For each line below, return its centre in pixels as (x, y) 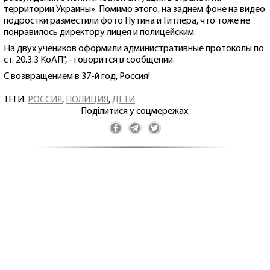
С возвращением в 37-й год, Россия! (77, 76)
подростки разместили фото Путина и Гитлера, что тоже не (127, 21)
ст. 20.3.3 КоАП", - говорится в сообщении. (89, 60)
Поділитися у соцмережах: (135, 111)
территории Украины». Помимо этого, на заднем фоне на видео (134, 9)
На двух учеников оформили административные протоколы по (134, 49)
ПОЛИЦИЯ (87, 100)
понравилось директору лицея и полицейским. (100, 32)
